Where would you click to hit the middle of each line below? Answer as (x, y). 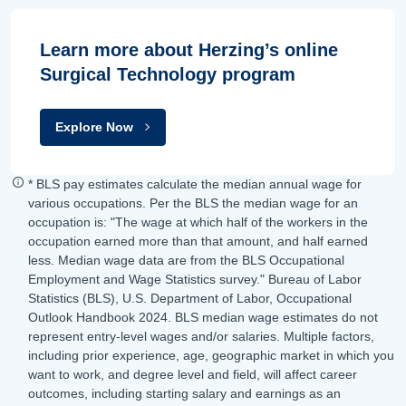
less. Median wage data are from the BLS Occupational (186, 260)
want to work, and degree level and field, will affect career (193, 374)
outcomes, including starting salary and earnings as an (184, 393)
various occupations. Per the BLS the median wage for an (193, 203)
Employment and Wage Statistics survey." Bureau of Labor (195, 279)
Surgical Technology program (168, 74)
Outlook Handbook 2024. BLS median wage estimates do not (203, 317)
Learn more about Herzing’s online (189, 49)
